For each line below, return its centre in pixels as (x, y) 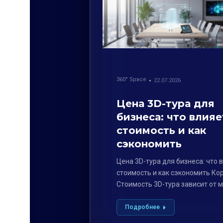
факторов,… (136, 196)
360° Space (131, 80)
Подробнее (142, 207)
